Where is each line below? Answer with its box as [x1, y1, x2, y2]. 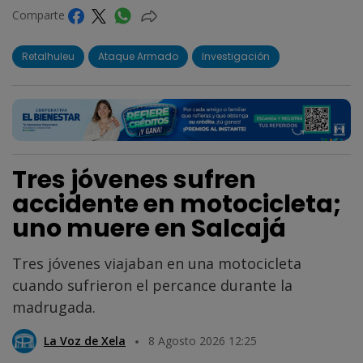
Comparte [12, 6, 68, 23]
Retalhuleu [22, 49, 75, 63]
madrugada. [12, 297, 96, 317]
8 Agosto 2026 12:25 [148, 332, 257, 348]
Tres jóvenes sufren [12, 162, 256, 197]
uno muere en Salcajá [12, 211, 286, 246]
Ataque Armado [98, 49, 178, 63]
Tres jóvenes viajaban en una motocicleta [12, 253, 301, 273]
